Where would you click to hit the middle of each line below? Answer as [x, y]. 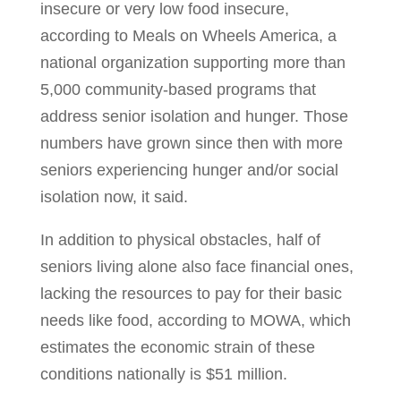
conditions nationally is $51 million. [163, 375]
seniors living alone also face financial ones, [196, 267]
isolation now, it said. [114, 197]
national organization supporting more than [192, 63]
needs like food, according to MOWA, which [195, 321]
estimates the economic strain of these [177, 348]
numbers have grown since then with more [191, 144]
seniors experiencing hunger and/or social [189, 171]
